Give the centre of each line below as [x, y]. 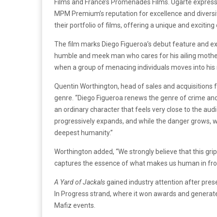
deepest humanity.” [84, 133]
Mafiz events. [75, 206]
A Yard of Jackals [80, 182]
